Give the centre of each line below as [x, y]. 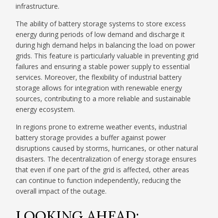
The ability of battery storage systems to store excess [101, 24]
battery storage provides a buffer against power [91, 138]
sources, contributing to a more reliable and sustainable [103, 99]
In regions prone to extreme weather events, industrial [101, 127]
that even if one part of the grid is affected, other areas [103, 170]
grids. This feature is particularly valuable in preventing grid [107, 56]
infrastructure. [38, 6]
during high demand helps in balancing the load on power [106, 45]
